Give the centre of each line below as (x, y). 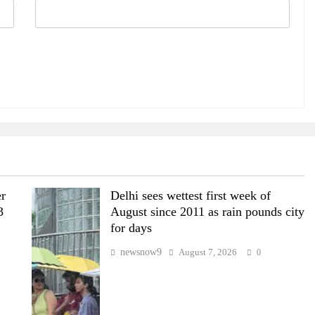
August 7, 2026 (207, 252)
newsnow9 (141, 252)
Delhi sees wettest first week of (190, 196)
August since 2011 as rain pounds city (207, 212)
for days (131, 228)
